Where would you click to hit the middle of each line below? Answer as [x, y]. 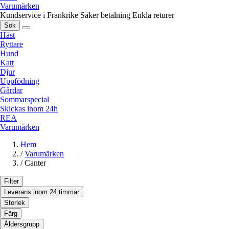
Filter [12, 181]
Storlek [15, 203]
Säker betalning [105, 15]
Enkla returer [153, 15]
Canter [35, 163]
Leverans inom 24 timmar [42, 192]
